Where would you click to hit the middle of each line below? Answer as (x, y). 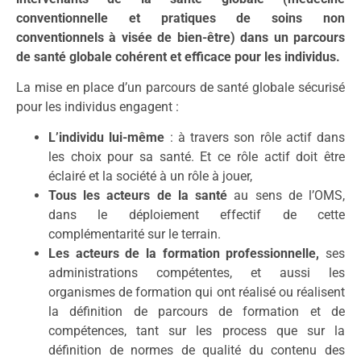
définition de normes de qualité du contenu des (197, 351)
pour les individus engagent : (98, 106)
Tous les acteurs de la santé (138, 196)
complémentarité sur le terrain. (135, 234)
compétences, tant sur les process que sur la (197, 331)
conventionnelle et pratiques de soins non (180, 18)
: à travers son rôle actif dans (257, 138)
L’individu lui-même (109, 138)
